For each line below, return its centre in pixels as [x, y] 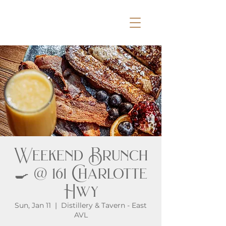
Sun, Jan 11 [33, 205]
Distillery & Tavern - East [104, 205]
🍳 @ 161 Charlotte [81, 173]
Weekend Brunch [81, 155]
